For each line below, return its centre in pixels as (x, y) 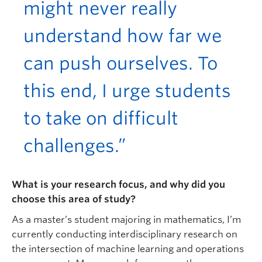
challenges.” (75, 145)
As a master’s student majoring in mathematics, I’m (126, 219)
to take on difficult (101, 118)
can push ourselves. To (120, 63)
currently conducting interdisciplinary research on (125, 234)
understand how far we (123, 35)
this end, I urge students (127, 90)
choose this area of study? (74, 199)
